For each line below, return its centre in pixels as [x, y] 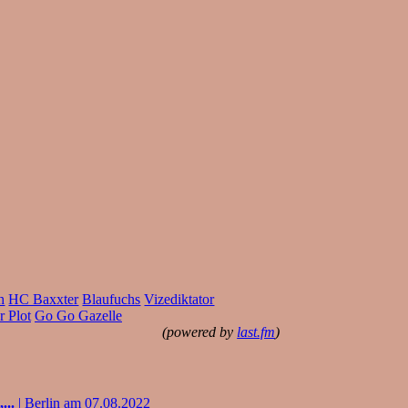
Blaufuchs [112, 299]
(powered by [200, 331]
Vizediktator [179, 299]
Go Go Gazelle [78, 315]
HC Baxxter [44, 299]
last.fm [256, 331]
